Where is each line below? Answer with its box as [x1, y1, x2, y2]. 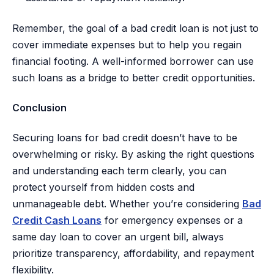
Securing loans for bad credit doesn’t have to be [12, 131, 237, 144]
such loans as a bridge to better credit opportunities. [12, 71, 255, 84]
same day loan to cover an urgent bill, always [12, 231, 224, 243]
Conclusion [12, 102, 67, 114]
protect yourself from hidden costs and [12, 181, 194, 194]
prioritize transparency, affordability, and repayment [12, 247, 254, 260]
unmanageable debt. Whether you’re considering [12, 198, 242, 210]
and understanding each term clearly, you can [12, 165, 226, 177]
